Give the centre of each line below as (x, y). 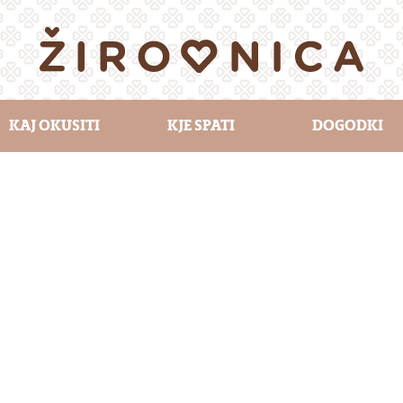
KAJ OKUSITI (55, 125)
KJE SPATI (201, 125)
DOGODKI (348, 125)
